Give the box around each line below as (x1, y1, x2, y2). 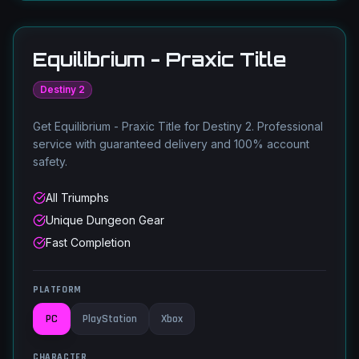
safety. (33, 155, 67, 168)
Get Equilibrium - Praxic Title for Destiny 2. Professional (33, 119, 323, 133)
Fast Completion (46, 236, 131, 249)
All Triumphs (46, 191, 109, 204)
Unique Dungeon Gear (46, 213, 164, 227)
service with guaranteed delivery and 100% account (33, 137, 309, 151)
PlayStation (83, 312, 137, 326)
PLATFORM (33, 284, 82, 296)
